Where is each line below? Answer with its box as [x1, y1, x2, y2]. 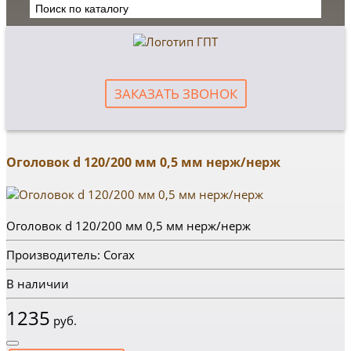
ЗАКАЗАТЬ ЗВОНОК [114, 85, 237, 103]
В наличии [6, 276, 69, 291]
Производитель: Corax [6, 247, 135, 262]
